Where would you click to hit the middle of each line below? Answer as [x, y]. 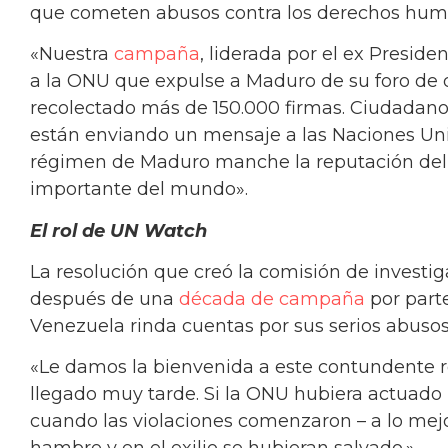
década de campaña [272, 298]
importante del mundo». [139, 189]
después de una [104, 298]
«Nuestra [72, 54]
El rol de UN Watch [118, 230]
